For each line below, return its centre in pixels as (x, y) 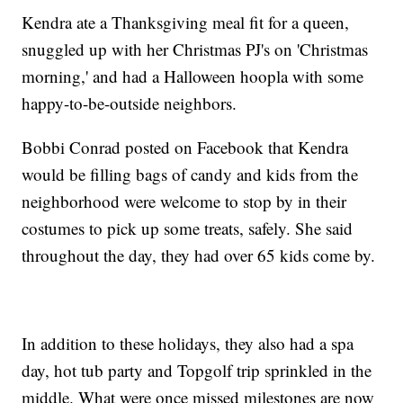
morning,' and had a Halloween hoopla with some (193, 76)
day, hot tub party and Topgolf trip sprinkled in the (197, 370)
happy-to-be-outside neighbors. (130, 103)
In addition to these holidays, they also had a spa (188, 343)
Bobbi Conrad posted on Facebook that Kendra (185, 147)
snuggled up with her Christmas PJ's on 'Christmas (195, 49)
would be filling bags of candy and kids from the (190, 174)
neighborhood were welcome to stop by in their (184, 201)
